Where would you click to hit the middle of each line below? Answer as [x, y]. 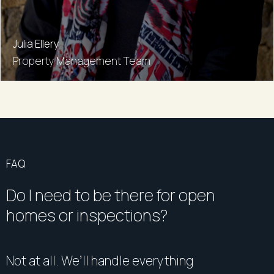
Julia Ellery [36, 43]
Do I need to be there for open [111, 195]
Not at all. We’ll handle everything [100, 260]
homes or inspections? [87, 215]
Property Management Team [82, 61]
